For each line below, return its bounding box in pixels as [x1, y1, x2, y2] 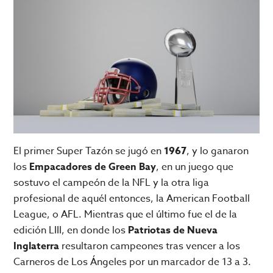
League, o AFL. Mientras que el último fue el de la [13, 207, 238, 222]
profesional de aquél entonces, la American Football [13, 191, 250, 207]
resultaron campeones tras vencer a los [59, 239, 241, 254]
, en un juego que [156, 160, 234, 175]
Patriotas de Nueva [128, 223, 218, 238]
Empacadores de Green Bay [29, 160, 157, 175]
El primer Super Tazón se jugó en [13, 144, 165, 159]
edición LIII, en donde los [13, 223, 129, 238]
